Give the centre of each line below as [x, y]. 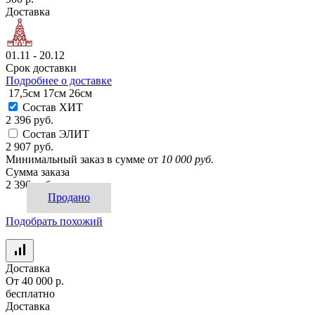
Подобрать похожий [54, 221]
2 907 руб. [30, 147]
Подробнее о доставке [59, 81]
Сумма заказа [38, 172]
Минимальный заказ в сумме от [82, 160]
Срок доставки [41, 68]
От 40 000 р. [35, 281]
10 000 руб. [187, 160]
